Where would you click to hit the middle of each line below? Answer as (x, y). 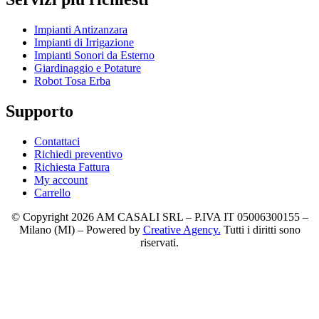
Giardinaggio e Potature (88, 68)
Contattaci (57, 141)
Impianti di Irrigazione (84, 42)
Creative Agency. (182, 229)
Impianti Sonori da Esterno (94, 55)
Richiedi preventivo (78, 154)
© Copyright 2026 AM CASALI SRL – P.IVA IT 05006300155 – (159, 216)
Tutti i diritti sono (260, 229)
